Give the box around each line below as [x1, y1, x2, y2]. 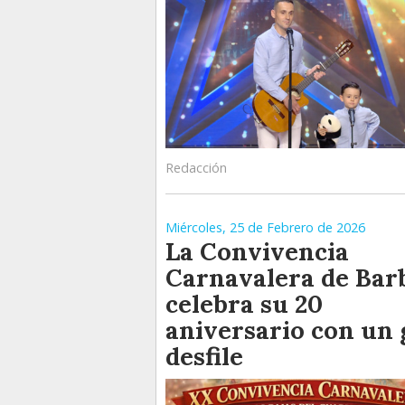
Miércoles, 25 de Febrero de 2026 [165, 219, 365, 236]
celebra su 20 [165, 288, 323, 319]
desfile [165, 341, 243, 372]
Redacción [165, 159, 227, 176]
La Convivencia [165, 236, 349, 267]
